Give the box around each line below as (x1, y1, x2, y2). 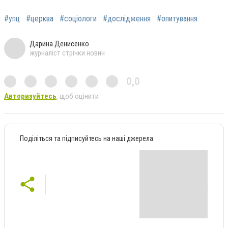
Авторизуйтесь (4, 91, 56, 101)
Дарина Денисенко (30, 39, 89, 48)
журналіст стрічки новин (30, 48, 105, 58)
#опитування (157, 13, 197, 23)
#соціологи (60, 13, 97, 23)
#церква (26, 13, 53, 23)
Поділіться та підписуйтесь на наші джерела (20, 134, 153, 142)
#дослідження (103, 13, 151, 23)
